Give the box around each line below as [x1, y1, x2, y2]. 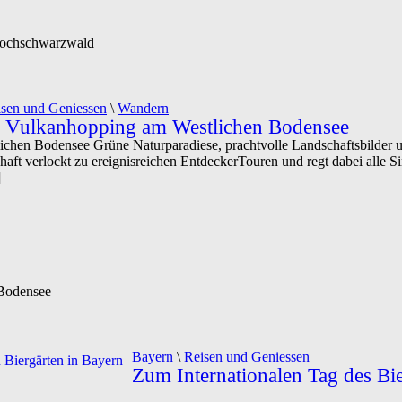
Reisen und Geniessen [184, 349, 310, 364]
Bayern [132, 349, 173, 364]
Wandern [118, 100, 169, 116]
